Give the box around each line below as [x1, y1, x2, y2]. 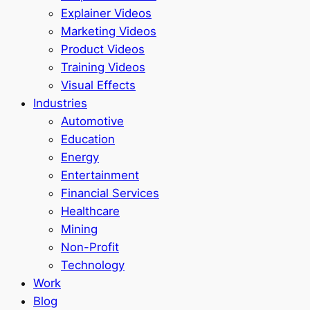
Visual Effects [61, 78, 136, 93]
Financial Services [61, 186, 159, 201]
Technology [61, 258, 125, 273]
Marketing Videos [61, 24, 156, 39]
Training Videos [61, 60, 145, 75]
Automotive [61, 114, 124, 129]
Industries [33, 96, 87, 111]
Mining [61, 222, 98, 237]
